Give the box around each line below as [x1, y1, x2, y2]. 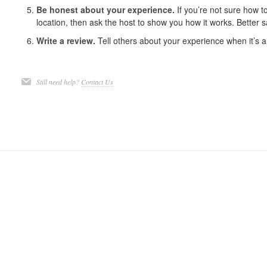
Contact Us [80, 77, 113, 86]
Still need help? [36, 77, 81, 86]
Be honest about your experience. [36, 4, 175, 15]
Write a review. [36, 35, 98, 46]
